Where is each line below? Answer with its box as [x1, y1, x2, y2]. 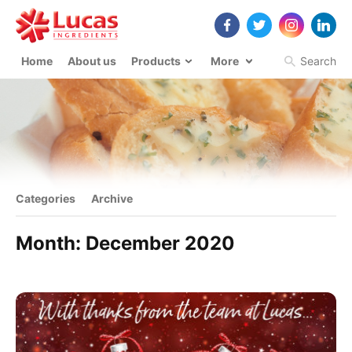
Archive [91, 192, 133, 205]
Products [131, 53, 181, 68]
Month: [16, 232, 86, 255]
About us [68, 53, 116, 68]
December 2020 [86, 232, 235, 255]
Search [300, 53, 336, 68]
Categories [16, 192, 75, 205]
